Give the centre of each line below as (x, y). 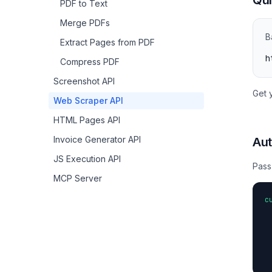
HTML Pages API (87, 120)
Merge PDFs (85, 23)
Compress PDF (90, 62)
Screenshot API (84, 81)
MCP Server (78, 178)
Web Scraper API (88, 100)
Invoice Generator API (97, 139)
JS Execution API (87, 159)
